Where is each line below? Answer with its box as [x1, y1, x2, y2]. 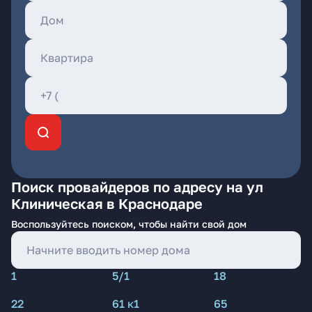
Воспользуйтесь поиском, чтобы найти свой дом [11, 218, 247, 230]
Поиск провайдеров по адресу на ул [11, 178, 263, 195]
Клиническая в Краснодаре [11, 195, 203, 212]
